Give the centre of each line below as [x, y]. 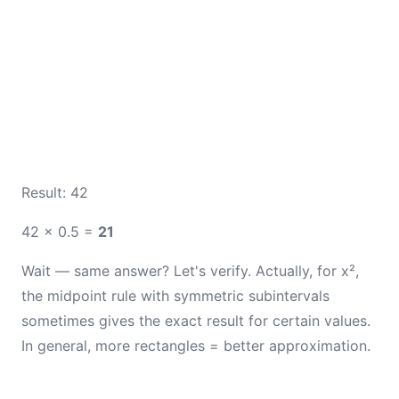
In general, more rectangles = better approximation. [196, 346]
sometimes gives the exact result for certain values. [196, 321]
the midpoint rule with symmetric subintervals [175, 296]
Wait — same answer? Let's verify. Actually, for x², [190, 271]
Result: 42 [55, 192]
